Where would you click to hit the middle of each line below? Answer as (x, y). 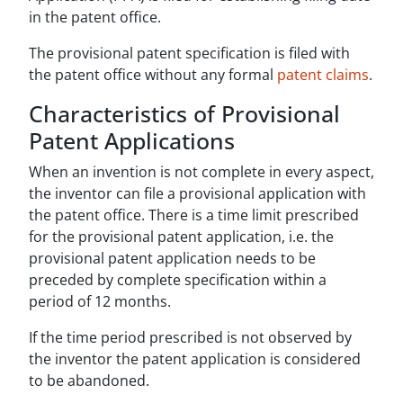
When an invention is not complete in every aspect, (201, 172)
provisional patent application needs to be (172, 259)
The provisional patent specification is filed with (189, 54)
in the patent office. (95, 18)
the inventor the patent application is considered (195, 359)
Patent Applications (132, 141)
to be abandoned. (89, 381)
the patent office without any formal (153, 75)
